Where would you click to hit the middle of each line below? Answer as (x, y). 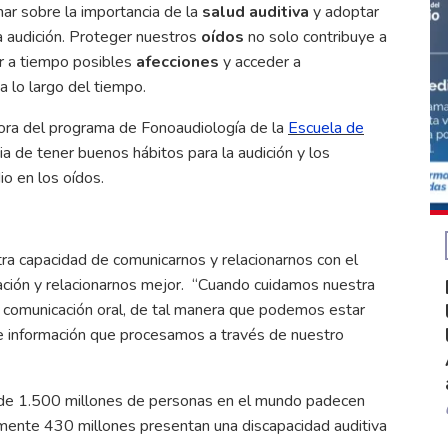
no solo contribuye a (315, 36)
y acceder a (260, 61)
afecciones (177, 61)
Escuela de (326, 127)
